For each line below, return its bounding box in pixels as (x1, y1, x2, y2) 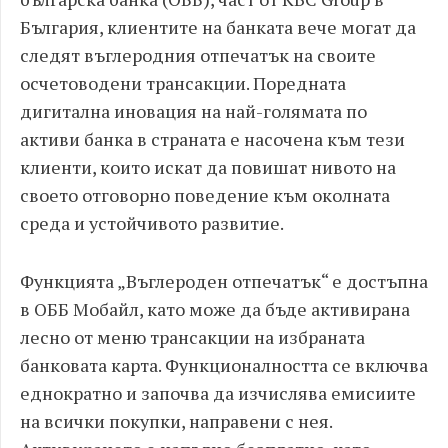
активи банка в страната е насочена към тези (20, 127, 405, 151)
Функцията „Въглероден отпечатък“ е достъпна (20, 269, 428, 293)
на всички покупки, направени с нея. (20, 409, 332, 433)
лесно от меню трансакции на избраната (20, 325, 365, 349)
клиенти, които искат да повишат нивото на (20, 155, 396, 179)
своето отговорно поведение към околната (20, 183, 390, 207)
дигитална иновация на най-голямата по (20, 99, 367, 123)
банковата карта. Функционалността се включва (20, 353, 428, 377)
